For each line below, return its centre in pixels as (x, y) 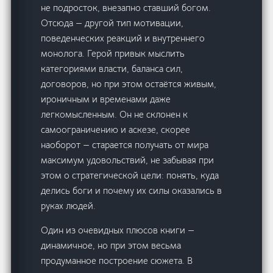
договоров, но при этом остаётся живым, (129, 84)
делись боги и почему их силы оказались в (132, 191)
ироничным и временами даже (106, 99)
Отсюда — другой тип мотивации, (112, 23)
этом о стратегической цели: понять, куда (130, 175)
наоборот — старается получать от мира (125, 145)
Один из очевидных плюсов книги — (118, 230)
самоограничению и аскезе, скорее (116, 130)
